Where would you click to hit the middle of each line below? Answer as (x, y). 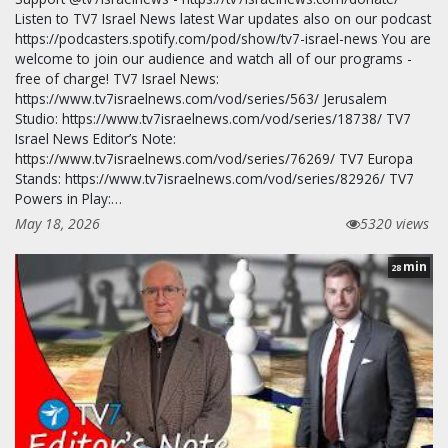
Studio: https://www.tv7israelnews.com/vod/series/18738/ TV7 (213, 118)
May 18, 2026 (57, 223)
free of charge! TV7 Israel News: (117, 78)
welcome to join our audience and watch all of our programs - (213, 58)
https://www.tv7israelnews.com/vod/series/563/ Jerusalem (201, 98)
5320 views (394, 223)
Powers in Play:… (68, 198)
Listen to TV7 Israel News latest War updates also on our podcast (223, 18)
